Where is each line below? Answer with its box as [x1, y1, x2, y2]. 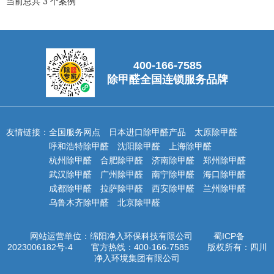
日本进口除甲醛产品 [109, 127, 186, 137]
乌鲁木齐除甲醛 [49, 198, 109, 207]
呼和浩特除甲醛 [49, 141, 109, 151]
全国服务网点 [49, 127, 100, 137]
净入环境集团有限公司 [94, 253, 180, 263]
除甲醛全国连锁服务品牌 [107, 73, 228, 86]
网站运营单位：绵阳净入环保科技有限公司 [29, 231, 193, 241]
